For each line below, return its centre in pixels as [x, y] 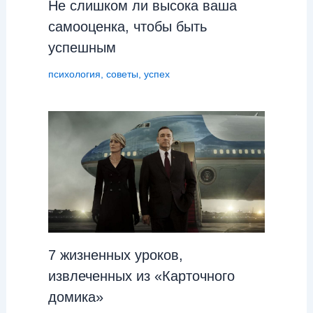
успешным [82, 47]
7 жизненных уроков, [115, 255]
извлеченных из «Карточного [141, 276]
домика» [75, 297]
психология [74, 74]
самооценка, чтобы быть [127, 26]
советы [122, 74]
